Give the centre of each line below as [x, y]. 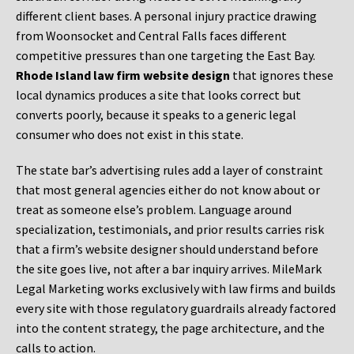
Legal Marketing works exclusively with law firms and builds [176, 289]
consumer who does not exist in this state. [130, 135]
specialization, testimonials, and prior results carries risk [170, 230]
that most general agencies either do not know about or [168, 190]
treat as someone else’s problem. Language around [154, 210]
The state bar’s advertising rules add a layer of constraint [169, 170]
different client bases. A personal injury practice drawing [166, 16]
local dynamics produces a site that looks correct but [158, 95]
